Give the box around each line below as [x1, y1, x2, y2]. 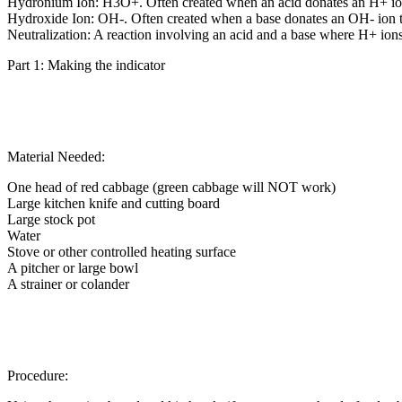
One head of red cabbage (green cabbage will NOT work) [7, 179, 336, 195]
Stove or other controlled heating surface [7, 243, 236, 259]
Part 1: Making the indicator [7, 57, 165, 73]
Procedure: [7, 367, 68, 383]
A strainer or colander [7, 275, 129, 292]
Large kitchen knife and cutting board [7, 195, 220, 211]
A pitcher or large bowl [7, 259, 138, 275]
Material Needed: [7, 148, 105, 164]
